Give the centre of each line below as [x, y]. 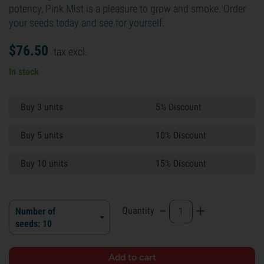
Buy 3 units [42, 107]
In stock [24, 72]
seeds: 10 [34, 224]
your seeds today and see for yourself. [87, 23]
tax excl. [70, 52]
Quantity [138, 211]
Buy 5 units [42, 135]
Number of [35, 211]
